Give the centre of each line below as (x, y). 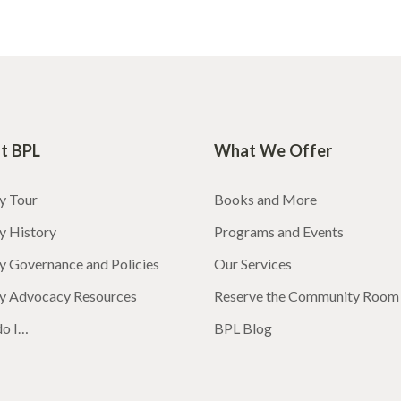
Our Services (253, 264)
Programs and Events (279, 232)
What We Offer (273, 151)
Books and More (265, 200)
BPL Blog (243, 328)
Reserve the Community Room (307, 296)
